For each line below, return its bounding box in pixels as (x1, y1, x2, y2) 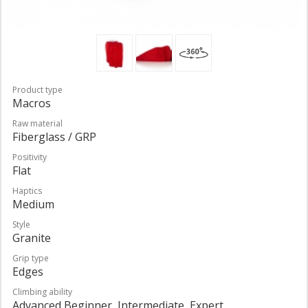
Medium (12, 196, 54, 212)
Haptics (12, 184, 42, 197)
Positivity (12, 151, 47, 163)
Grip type (12, 252, 49, 264)
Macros (12, 95, 51, 111)
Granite (12, 230, 51, 245)
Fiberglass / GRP (12, 129, 96, 144)
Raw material (12, 117, 63, 129)
